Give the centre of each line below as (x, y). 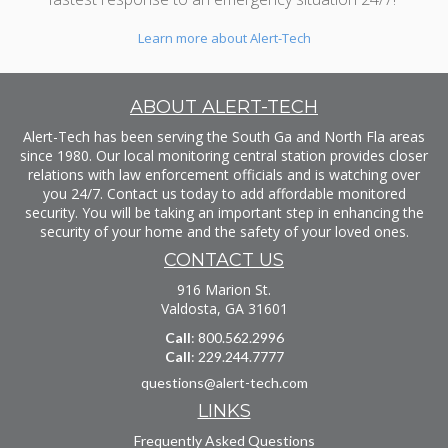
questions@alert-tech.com (224, 383)
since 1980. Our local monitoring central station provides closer (224, 156)
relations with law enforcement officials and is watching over (224, 175)
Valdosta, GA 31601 (224, 309)
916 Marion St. (224, 290)
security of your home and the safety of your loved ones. (224, 232)
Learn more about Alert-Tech (224, 38)
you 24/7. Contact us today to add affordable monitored (224, 194)
